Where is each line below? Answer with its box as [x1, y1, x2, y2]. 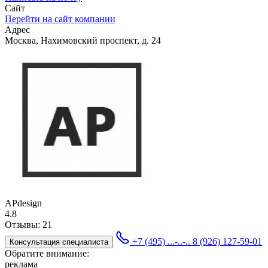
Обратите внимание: [5, 248, 89, 258]
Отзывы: [5, 219, 42, 230]
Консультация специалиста [10, 237, 108, 246]
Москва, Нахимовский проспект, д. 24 [5, 35, 161, 45]
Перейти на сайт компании [5, 13, 115, 24]
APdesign [5, 197, 42, 208]
